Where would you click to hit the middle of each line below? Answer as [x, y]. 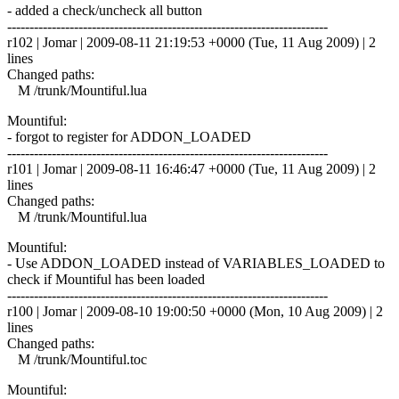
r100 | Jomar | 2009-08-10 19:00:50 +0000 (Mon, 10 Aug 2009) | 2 [195, 311]
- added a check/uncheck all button [105, 10]
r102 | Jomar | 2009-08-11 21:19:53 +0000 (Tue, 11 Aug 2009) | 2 [191, 42]
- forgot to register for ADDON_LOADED [129, 136]
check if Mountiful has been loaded [106, 279]
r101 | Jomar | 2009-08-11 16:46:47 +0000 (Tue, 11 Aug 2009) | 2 [191, 168]
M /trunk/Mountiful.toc [77, 359]
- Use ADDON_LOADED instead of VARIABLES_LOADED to [196, 263]
